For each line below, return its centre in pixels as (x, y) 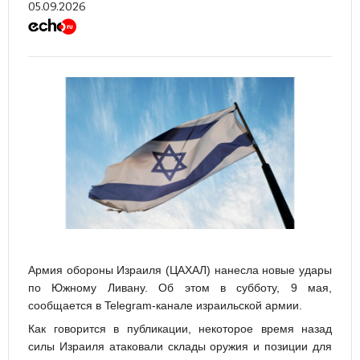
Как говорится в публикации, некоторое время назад (180, 329)
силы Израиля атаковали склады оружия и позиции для (180, 347)
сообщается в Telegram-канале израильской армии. (165, 306)
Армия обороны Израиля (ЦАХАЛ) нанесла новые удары (180, 270)
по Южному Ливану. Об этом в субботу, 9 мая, (180, 288)
